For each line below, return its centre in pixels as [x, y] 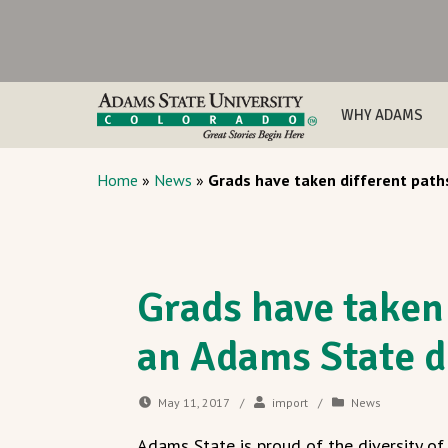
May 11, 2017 [194, 402]
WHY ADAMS [382, 114]
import [289, 402]
